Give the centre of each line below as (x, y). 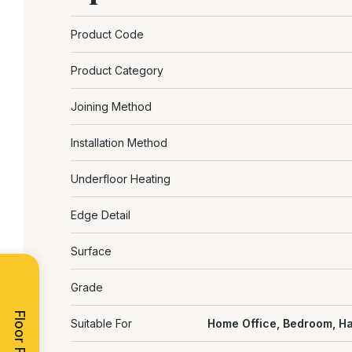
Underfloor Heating (121, 178)
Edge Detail (101, 214)
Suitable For (101, 323)
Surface (91, 251)
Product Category (117, 70)
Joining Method (111, 106)
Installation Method (119, 142)
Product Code (107, 34)
